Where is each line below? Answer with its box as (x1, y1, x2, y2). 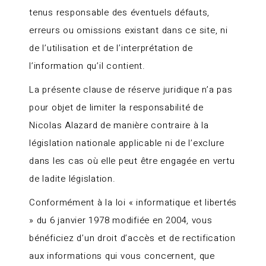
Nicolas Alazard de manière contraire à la (29, 119, 209, 132)
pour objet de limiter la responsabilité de (29, 101, 204, 114)
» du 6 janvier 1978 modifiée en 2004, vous (29, 214, 213, 227)
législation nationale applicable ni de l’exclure (29, 137, 224, 150)
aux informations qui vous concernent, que (29, 249, 215, 262)
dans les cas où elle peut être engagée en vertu (29, 154, 235, 167)
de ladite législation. (29, 172, 116, 185)
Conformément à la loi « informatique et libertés (29, 196, 237, 209)
